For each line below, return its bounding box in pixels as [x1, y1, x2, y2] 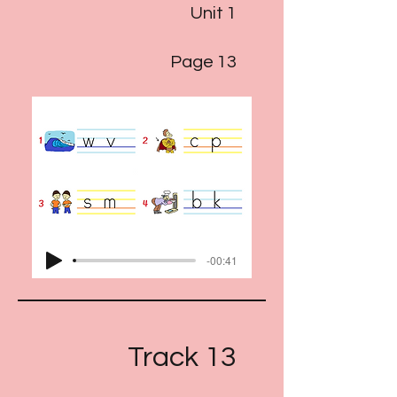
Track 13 [128, 343, 237, 372]
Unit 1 [191, 4, 237, 22]
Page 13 [170, 53, 237, 71]
